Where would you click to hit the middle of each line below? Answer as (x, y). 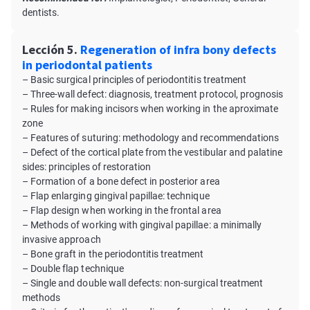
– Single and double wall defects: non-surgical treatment (143, 283)
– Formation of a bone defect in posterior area (121, 181)
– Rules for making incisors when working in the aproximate (151, 109)
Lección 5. (50, 49)
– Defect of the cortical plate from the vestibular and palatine (153, 152)
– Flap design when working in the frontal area (122, 210)
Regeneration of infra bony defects (178, 49)
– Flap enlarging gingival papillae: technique (116, 196)
